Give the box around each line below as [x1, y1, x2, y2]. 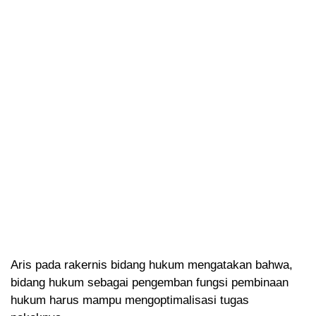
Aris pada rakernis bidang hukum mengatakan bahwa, [11, 258, 293, 272]
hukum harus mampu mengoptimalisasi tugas [11, 293, 249, 308]
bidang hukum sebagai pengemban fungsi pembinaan [11, 276, 288, 290]
